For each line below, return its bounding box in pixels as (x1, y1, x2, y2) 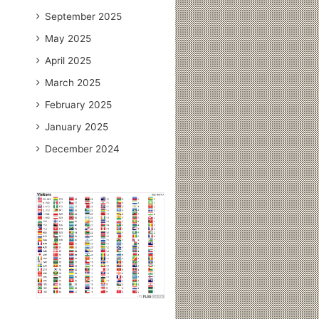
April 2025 (45, 54, 92, 66)
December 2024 (45, 142, 120, 155)
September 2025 (45, 10, 122, 22)
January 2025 (45, 120, 109, 132)
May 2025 (45, 32, 92, 44)
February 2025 (45, 98, 113, 110)
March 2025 (45, 76, 101, 88)
